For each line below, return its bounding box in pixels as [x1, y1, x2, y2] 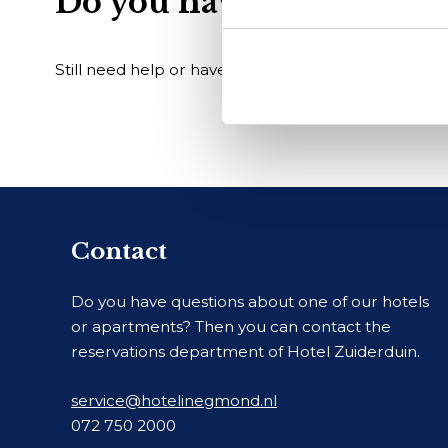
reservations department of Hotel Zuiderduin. [71, 341, 420, 361]
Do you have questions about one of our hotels [71, 291, 429, 311]
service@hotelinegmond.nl [71, 390, 277, 410]
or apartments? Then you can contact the [71, 316, 391, 336]
